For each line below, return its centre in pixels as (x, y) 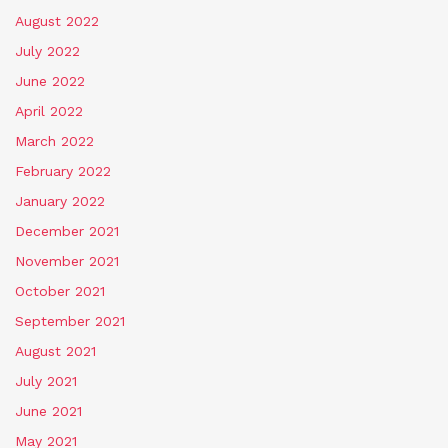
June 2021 (48, 410)
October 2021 (60, 290)
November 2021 (67, 260)
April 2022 (49, 110)
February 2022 (63, 170)
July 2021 (46, 380)
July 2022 (47, 50)
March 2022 (54, 140)
